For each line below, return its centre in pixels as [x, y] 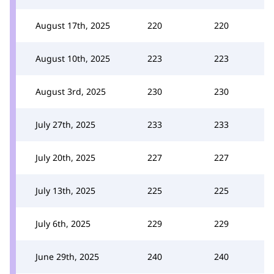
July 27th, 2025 [65, 124]
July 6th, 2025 [63, 223]
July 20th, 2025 [65, 157]
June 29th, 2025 [67, 256]
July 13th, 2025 [65, 190]
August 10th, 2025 [73, 58]
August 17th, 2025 [73, 25]
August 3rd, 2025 [71, 91]
